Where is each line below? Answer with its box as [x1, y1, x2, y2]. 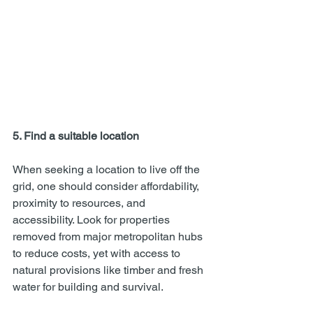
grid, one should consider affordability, [13, 180, 202, 193]
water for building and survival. [13, 280, 163, 293]
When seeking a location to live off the [13, 163, 203, 176]
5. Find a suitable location [13, 129, 139, 143]
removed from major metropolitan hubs [13, 230, 205, 243]
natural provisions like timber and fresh [13, 263, 206, 277]
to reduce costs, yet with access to [13, 247, 183, 260]
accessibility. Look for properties [13, 213, 173, 226]
